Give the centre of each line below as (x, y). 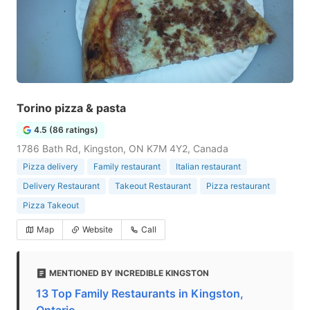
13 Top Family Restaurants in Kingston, (140, 293)
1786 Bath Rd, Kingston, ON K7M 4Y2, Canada (122, 148)
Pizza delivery (51, 166)
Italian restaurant (208, 166)
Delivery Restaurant (61, 186)
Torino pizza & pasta (71, 108)
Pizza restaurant (238, 186)
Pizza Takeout (51, 205)
